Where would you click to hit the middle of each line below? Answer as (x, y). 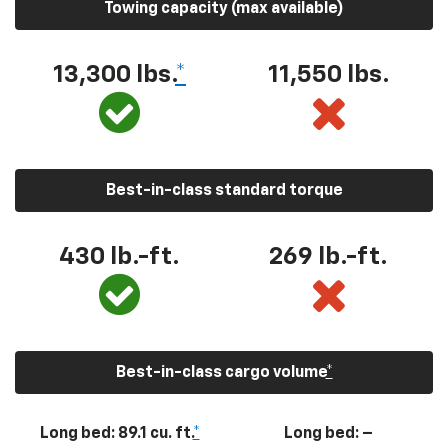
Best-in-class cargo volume (220, 373)
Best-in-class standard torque (224, 191)
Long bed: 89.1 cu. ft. (116, 434)
